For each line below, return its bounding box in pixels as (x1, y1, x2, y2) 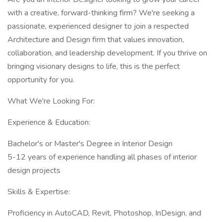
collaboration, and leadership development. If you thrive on (7, 48, 207, 58)
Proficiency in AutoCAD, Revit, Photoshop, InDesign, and (7, 208, 201, 219)
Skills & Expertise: (7, 186, 70, 197)
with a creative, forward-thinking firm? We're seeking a (7, 7, 195, 18)
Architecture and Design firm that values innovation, (7, 34, 184, 45)
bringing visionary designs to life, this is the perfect (7, 61, 180, 72)
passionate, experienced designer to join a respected (7, 21, 189, 32)
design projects (7, 165, 60, 176)
